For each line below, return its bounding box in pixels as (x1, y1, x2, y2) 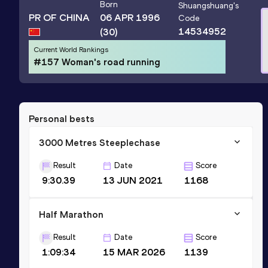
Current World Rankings (33, 45, 108, 54)
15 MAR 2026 (103, 246, 166, 258)
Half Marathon (39, 208, 103, 220)
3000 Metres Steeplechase (39, 136, 160, 148)
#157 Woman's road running (33, 56, 160, 68)
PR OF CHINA (29, 11, 90, 23)
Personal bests (29, 112, 95, 124)
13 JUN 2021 (103, 174, 163, 186)
